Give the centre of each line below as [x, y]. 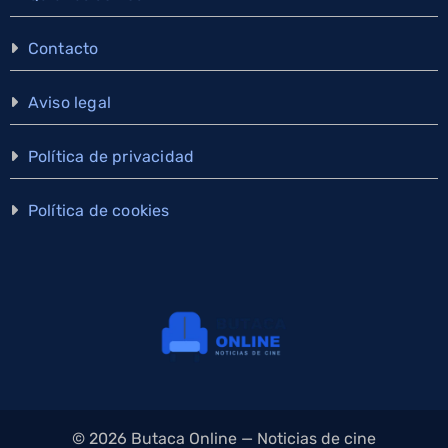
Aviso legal [69, 103]
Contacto [63, 49]
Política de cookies [98, 211]
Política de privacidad [111, 157]
